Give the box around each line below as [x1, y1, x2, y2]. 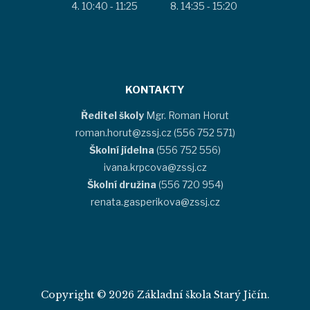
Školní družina [86, 178, 156, 190]
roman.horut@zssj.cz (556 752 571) [75, 126, 235, 138]
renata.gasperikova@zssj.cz [90, 195, 220, 208]
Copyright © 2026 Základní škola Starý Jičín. [40, 288, 270, 301]
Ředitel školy [81, 109, 146, 121]
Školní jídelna [89, 143, 154, 156]
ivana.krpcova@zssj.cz [103, 161, 207, 173]
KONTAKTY [125, 83, 185, 96]
